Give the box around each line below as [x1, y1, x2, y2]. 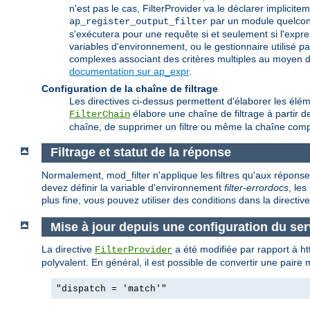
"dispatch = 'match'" [56, 284, 167, 295]
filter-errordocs [224, 182, 289, 194]
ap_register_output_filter [69, 15, 208, 27]
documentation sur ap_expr [69, 65, 189, 77]
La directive [42, 244, 95, 255]
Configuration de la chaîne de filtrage [42, 82, 218, 94]
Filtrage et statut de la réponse [50, 145, 231, 160]
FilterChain [69, 108, 130, 120]
